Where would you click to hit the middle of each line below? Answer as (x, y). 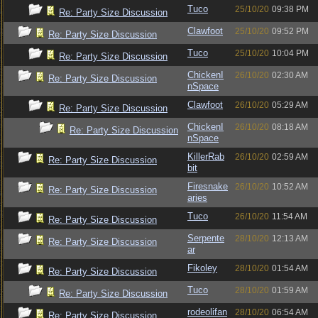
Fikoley (202, 268)
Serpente (206, 238)
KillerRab (206, 157)
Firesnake (208, 186)
